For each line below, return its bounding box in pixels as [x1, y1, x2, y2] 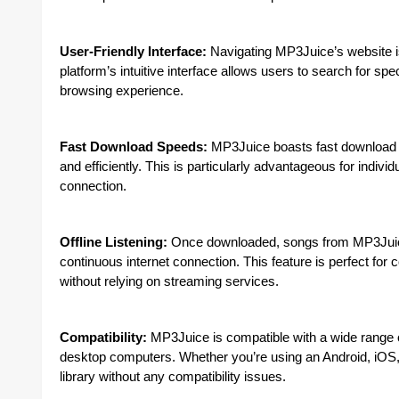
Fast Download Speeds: [60, 140, 208, 154]
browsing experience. [60, 84, 183, 98]
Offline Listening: [60, 235, 167, 249]
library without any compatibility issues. [60, 370, 286, 384]
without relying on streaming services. [60, 274, 279, 289]
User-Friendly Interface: [60, 45, 207, 59]
